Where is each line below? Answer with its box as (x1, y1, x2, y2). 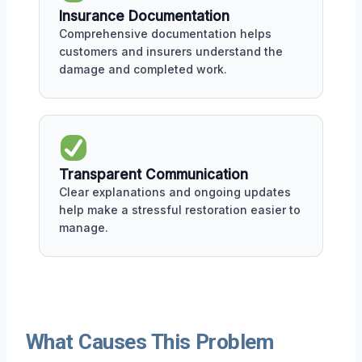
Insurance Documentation (59, 7, 229, 24)
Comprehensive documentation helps (59, 26, 271, 40)
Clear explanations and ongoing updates (59, 184, 291, 199)
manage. (59, 220, 108, 234)
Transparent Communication (59, 166, 248, 183)
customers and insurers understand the (59, 44, 283, 58)
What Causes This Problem (26, 329, 274, 354)
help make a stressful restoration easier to (59, 202, 301, 217)
